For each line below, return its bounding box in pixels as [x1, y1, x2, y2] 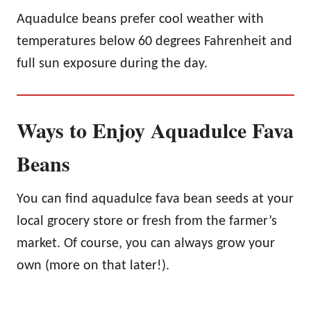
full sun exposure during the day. [17, 56, 208, 71]
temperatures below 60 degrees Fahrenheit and [17, 34, 292, 49]
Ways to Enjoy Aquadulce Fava [17, 114, 294, 145]
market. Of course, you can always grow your [17, 236, 275, 251]
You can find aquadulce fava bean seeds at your [17, 192, 294, 206]
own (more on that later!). [17, 258, 169, 273]
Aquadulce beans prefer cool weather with [17, 12, 264, 26]
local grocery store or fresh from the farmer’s [17, 214, 277, 228]
